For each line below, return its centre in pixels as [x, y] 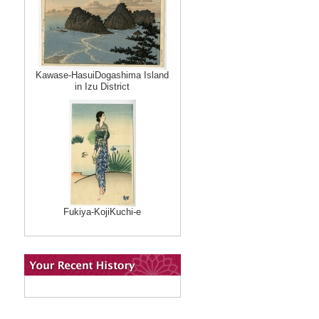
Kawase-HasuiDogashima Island [102, 75]
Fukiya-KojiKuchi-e [102, 212]
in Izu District [102, 87]
